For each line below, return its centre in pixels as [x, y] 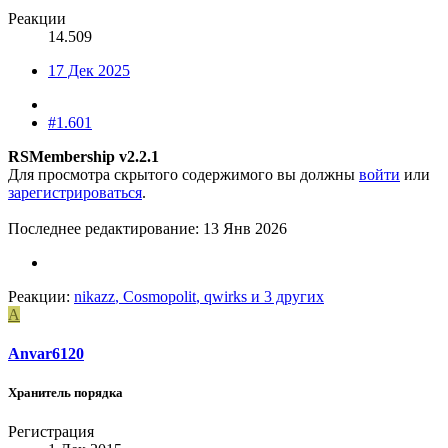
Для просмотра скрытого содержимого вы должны [183, 174]
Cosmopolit [159, 296]
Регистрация [51, 432]
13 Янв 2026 [245, 228]
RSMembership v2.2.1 [83, 156]
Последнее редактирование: [105, 228]
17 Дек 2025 [89, 70]
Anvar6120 [46, 353]
